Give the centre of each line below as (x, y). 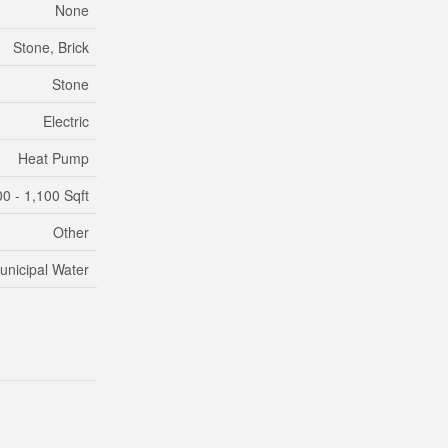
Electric (66, 121)
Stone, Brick (51, 47)
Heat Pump (53, 158)
